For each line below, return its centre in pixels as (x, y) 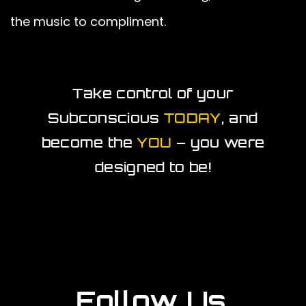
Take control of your (153, 94)
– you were (218, 143)
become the (89, 143)
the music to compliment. (88, 21)
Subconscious (106, 118)
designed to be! (153, 167)
